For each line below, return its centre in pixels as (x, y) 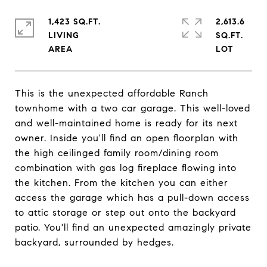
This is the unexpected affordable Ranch (112, 93)
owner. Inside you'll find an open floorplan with (127, 138)
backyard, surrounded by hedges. (94, 242)
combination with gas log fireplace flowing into (126, 168)
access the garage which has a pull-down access (132, 198)
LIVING (64, 35)
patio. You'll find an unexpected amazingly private (133, 227)
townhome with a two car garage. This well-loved (133, 108)
